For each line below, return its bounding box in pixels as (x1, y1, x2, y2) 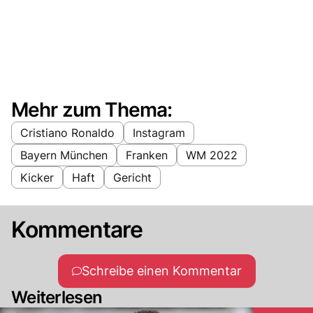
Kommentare (11, 215, 143, 243)
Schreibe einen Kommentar (81, 263, 242, 278)
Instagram (133, 125, 185, 140)
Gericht (113, 170, 152, 184)
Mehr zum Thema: (11, 97, 173, 122)
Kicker (20, 170, 54, 184)
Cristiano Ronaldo (20, 125, 115, 140)
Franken (126, 147, 168, 162)
